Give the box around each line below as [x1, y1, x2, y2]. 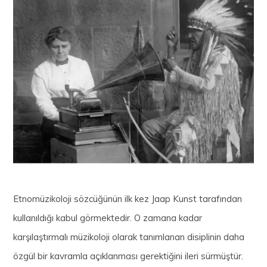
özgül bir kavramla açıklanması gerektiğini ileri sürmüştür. [13, 250, 244, 262]
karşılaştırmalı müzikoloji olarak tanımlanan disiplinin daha [13, 231, 245, 243]
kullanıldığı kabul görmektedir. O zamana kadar [13, 212, 203, 223]
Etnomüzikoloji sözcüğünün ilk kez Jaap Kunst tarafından [13, 193, 243, 204]
